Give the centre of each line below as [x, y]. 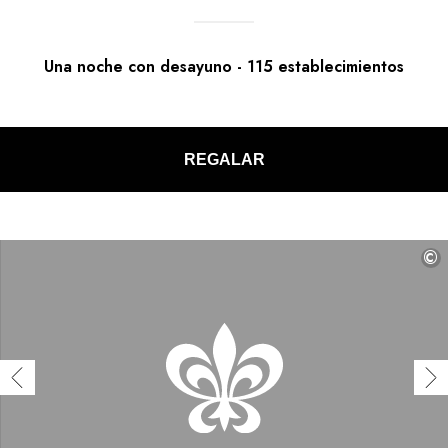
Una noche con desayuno [138, 67]
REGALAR [224, 159]
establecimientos [341, 67]
